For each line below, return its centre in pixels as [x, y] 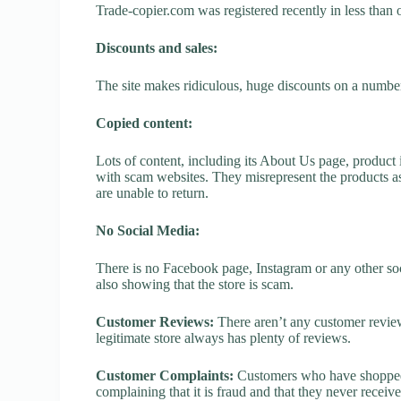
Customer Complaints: [165, 375]
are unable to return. [153, 192]
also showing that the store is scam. [195, 284]
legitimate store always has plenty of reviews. [224, 337]
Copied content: [145, 123]
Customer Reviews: [155, 321]
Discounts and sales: [157, 47]
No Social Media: [148, 230]
